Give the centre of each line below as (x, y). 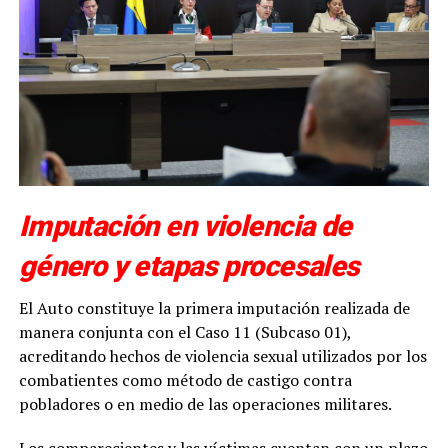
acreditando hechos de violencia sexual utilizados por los (222, 356)
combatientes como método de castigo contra (185, 380)
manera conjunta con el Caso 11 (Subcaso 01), (184, 332)
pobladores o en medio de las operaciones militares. (205, 404)
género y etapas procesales (189, 266)
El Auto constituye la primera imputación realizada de (214, 308)
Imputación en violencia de (185, 226)
